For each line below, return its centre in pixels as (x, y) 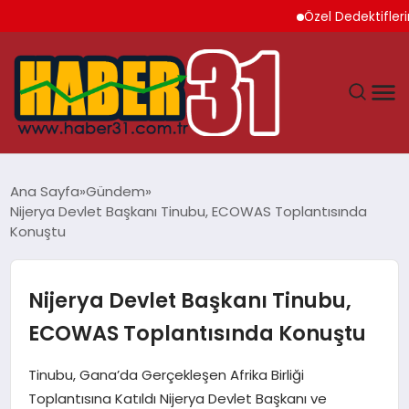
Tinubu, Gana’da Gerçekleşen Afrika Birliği (166, 374)
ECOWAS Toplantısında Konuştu (197, 333)
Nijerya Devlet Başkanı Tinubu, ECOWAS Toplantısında (189, 211)
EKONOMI (55, 318)
